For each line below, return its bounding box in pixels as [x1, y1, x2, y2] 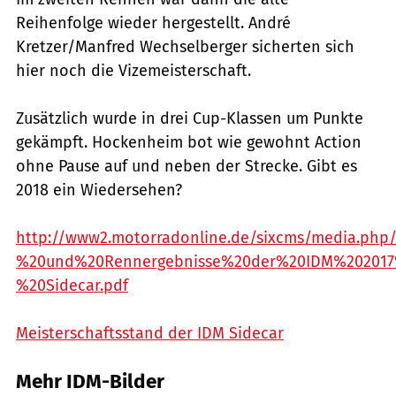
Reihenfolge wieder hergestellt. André [16, 12, 291, 33]
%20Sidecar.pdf [16, 275, 128, 295]
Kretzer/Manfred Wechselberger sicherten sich [16, 36, 354, 57]
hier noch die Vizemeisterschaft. [16, 60, 251, 80]
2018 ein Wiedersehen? [16, 179, 182, 200]
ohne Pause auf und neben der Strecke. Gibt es [16, 156, 357, 176]
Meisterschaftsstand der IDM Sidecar [16, 323, 284, 343]
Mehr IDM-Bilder [16, 369, 164, 393]
